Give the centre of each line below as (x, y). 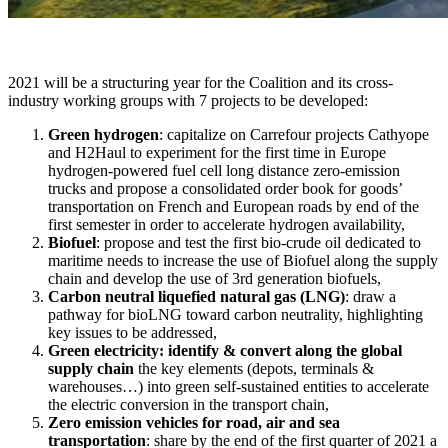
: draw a (370, 296)
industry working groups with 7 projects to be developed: (188, 100)
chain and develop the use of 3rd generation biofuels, (214, 278)
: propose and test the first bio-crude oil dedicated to (258, 242)
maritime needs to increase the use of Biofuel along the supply (243, 260)
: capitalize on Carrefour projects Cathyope (294, 134)
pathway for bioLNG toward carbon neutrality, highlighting (235, 314)
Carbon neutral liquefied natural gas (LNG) (196, 296)
